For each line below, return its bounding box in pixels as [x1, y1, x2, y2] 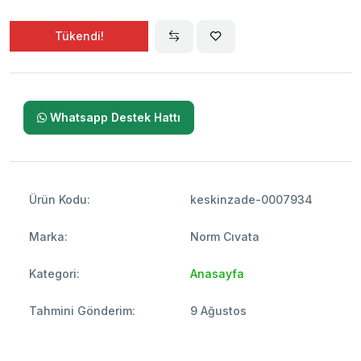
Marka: [29, 230, 68, 244]
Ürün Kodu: [29, 193, 90, 207]
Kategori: [29, 267, 80, 281]
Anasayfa [190, 267, 244, 281]
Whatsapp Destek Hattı [47, 110, 180, 124]
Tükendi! [54, 29, 104, 44]
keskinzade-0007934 [190, 193, 313, 207]
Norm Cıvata [190, 230, 259, 244]
